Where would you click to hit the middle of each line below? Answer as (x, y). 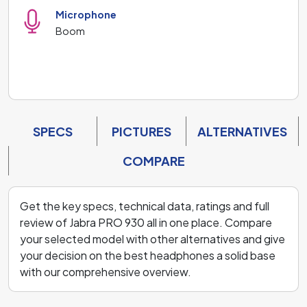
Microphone (86, 14)
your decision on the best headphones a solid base (148, 255)
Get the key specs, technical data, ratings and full (145, 206)
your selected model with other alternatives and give (152, 238)
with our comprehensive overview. (106, 271)
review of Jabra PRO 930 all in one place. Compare (146, 222)
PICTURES (142, 131)
